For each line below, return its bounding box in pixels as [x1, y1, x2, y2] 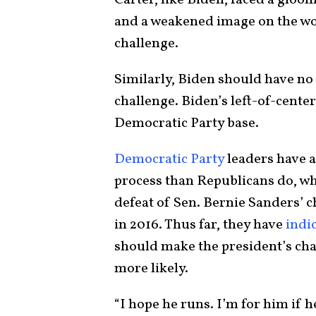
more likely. [114, 259, 188, 279]
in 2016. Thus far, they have [114, 215, 286, 235]
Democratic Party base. [114, 114, 262, 133]
